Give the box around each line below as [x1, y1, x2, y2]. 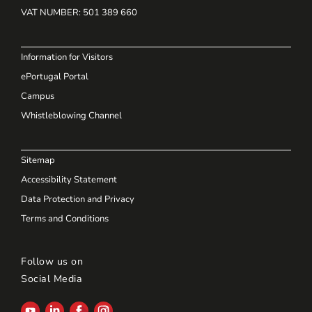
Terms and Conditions [21, 212, 109, 226]
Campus [21, 90, 54, 103]
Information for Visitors [21, 51, 113, 64]
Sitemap [21, 154, 55, 167]
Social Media [21, 272, 82, 286]
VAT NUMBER [21, 6, 79, 19]
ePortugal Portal [21, 70, 88, 84]
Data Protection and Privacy [21, 193, 134, 206]
